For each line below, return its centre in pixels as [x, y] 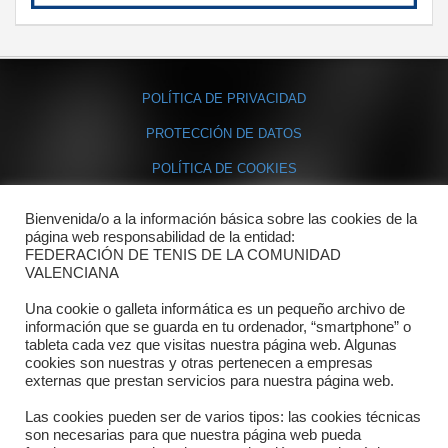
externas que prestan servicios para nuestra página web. [209, 381]
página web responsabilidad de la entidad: [160, 237]
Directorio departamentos [224, 302]
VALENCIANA [72, 273]
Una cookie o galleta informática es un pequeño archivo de [215, 309]
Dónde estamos [224, 262]
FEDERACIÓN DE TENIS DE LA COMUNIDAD [183, 255]
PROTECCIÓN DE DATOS [224, 133]
